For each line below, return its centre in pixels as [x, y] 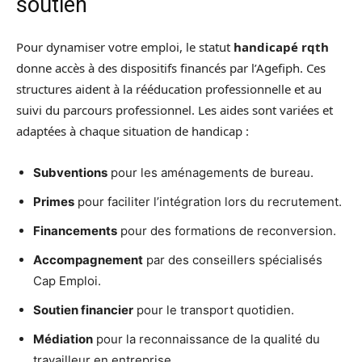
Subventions [70, 173]
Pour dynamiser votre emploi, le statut [125, 47]
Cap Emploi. [69, 281]
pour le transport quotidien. [215, 310]
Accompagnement [88, 260]
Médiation [63, 339]
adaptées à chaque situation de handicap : [133, 131]
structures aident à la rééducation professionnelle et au [169, 89]
